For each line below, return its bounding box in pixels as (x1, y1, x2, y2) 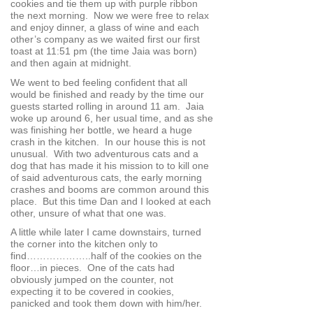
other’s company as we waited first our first (10, 34, 200, 45)
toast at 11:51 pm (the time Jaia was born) (10, 45, 197, 57)
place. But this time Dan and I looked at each (10, 195, 211, 207)
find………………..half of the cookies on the (10, 250, 202, 262)
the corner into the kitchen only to (10, 238, 158, 250)
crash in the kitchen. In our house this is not (10, 136, 205, 147)
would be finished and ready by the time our (10, 88, 204, 100)
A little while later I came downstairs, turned (10, 226, 201, 238)
